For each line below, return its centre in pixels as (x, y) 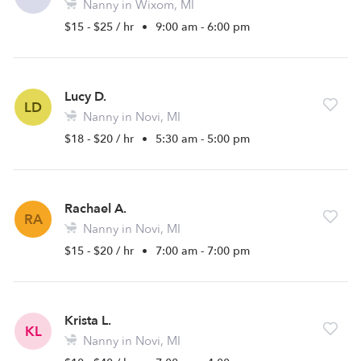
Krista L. (88, 321)
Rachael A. (95, 209)
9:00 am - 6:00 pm (203, 27)
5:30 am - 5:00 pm (203, 139)
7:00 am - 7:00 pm (203, 251)
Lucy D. (85, 97)
